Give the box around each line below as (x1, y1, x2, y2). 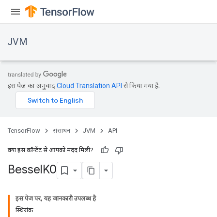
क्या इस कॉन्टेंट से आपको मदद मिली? (8, 146, 93, 154)
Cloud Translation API (57, 82, 122, 90)
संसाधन (53, 127, 70, 134)
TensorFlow (8, 127, 40, 134)
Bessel (8, 162, 43, 177)
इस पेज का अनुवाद (8, 82, 57, 90)
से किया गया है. (122, 82, 160, 90)
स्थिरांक (15, 206, 33, 214)
